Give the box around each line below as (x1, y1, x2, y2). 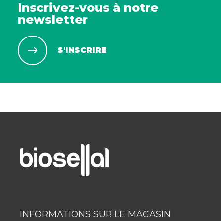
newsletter (17, 12, 88, 27)
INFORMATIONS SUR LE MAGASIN (20, 209, 171, 220)
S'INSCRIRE (57, 45, 107, 55)
